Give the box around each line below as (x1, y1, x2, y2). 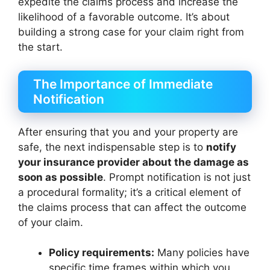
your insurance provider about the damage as (18, 155, 249, 168)
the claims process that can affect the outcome (18, 201, 246, 213)
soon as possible (18, 171, 103, 183)
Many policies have (154, 246, 250, 259)
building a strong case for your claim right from (18, 26, 244, 38)
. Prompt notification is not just (103, 171, 251, 183)
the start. (18, 41, 63, 53)
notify (206, 140, 236, 153)
